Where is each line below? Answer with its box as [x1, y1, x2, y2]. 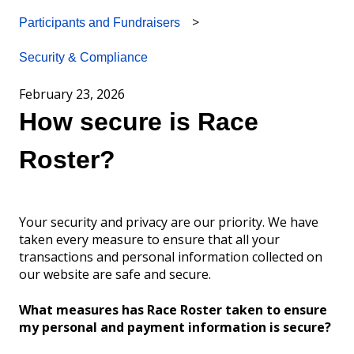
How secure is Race [19, 107, 258, 136]
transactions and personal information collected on [19, 248, 322, 266]
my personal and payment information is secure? [19, 318, 331, 336]
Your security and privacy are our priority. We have [19, 213, 318, 232]
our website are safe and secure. [19, 265, 211, 284]
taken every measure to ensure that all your [19, 231, 280, 249]
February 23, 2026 [19, 85, 125, 103]
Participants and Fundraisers [19, 16, 180, 30]
